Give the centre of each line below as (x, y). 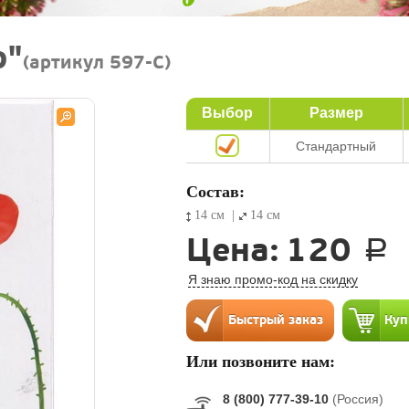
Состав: (215, 192)
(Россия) (357, 399)
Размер (336, 113)
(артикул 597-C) (97, 63)
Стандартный (336, 146)
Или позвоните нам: (260, 362)
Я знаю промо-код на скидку (273, 279)
